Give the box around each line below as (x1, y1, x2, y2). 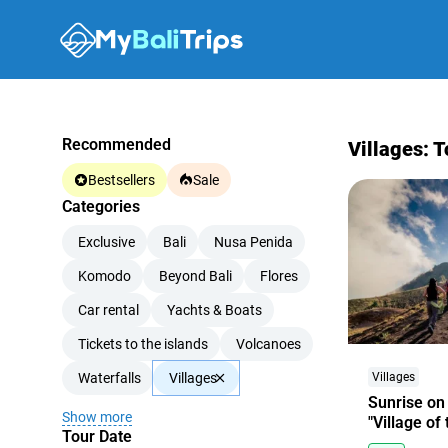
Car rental (78, 302, 139, 318)
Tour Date (62, 427, 132, 446)
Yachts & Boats (167, 302, 262, 318)
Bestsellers (88, 172, 155, 188)
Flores (260, 268, 298, 284)
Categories (62, 197, 140, 216)
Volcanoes (236, 336, 301, 352)
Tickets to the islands (78, 336, 208, 352)
